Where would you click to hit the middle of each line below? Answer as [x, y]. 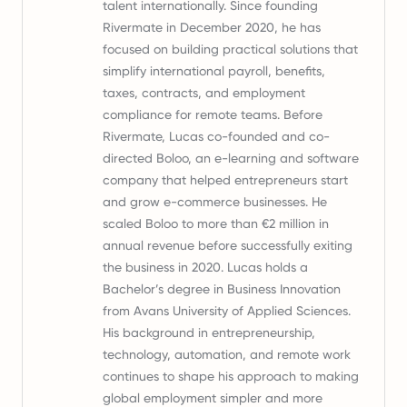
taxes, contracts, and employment [204, 93]
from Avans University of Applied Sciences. [227, 311]
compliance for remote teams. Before [213, 114]
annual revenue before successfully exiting [228, 245]
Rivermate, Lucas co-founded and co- [216, 136]
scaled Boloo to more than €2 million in [216, 223]
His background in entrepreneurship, [209, 333]
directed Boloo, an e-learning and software [231, 158]
